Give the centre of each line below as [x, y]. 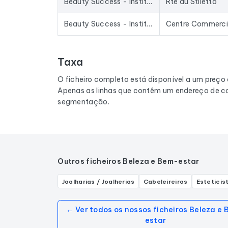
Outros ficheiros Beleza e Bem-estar [129, 162]
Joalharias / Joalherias [98, 181]
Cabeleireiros [165, 181]
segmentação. [83, 102]
